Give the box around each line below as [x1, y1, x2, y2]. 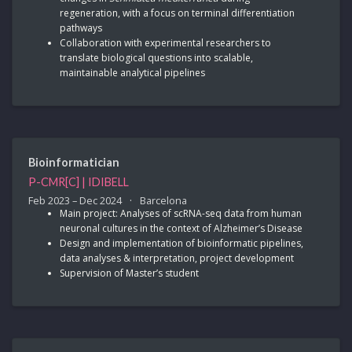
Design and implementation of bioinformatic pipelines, [60, 236, 303, 250]
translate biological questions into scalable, [60, 50, 253, 64]
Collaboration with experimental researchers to [60, 35, 271, 49]
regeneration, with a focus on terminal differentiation [60, 5, 295, 20]
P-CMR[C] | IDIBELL [28, 174, 129, 189]
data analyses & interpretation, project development [60, 251, 294, 265]
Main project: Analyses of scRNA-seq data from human [60, 206, 302, 220]
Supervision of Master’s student [60, 266, 199, 280]
